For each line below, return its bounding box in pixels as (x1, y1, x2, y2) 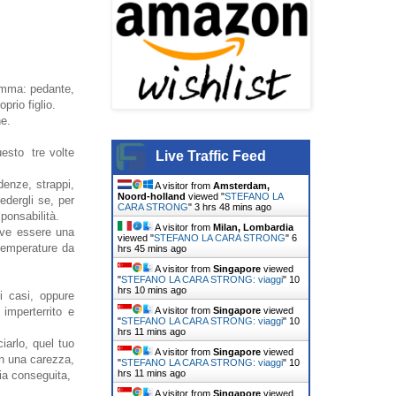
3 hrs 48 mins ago (194, 201, 271, 212)
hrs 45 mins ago (118, 242, 187, 254)
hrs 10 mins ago (118, 284, 187, 295)
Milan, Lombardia (213, 221, 293, 232)
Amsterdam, (213, 179, 270, 191)
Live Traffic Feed (156, 148, 266, 164)
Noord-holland (118, 190, 186, 202)
